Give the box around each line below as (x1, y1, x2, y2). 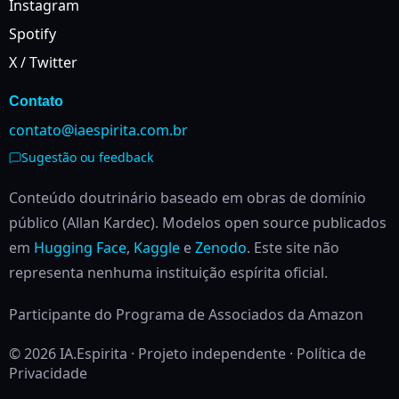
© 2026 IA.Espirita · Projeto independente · (9, 344, 297, 363)
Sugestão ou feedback (21, 149, 153, 166)
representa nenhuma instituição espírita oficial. (9, 263, 328, 282)
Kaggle (134, 238, 180, 257)
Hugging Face (34, 238, 126, 257)
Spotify (9, 24, 56, 44)
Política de (297, 344, 366, 363)
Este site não (254, 238, 339, 257)
